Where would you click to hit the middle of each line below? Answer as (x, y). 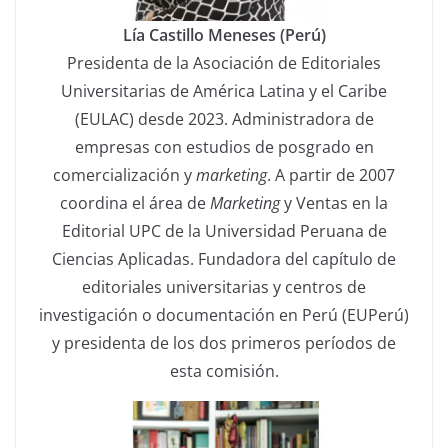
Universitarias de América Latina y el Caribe (224, 90)
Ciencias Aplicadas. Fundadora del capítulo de (224, 258)
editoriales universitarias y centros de (224, 286)
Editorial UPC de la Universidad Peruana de (224, 230)
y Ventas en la (334, 202)
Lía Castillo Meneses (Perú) (224, 34)
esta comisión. (224, 370)
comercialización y (124, 174)
